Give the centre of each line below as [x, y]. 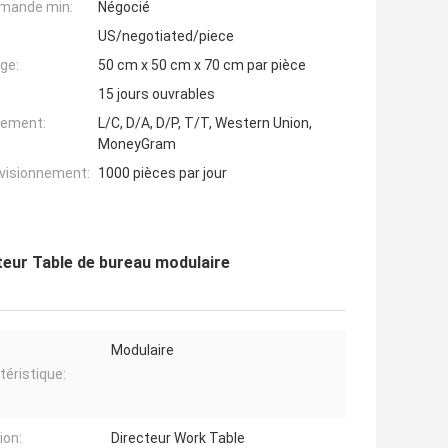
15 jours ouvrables [156, 94]
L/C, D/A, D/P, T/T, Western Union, [205, 123]
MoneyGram [137, 144]
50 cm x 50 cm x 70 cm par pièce [202, 65]
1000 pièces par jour [162, 173]
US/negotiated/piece [166, 36]
